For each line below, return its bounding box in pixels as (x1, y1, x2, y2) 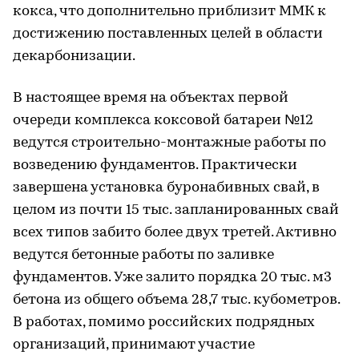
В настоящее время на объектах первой (13, 90, 288, 106)
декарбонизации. (13, 48, 135, 64)
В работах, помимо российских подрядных (13, 314, 315, 330)
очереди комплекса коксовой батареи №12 (13, 112, 313, 128)
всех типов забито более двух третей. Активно (13, 224, 337, 240)
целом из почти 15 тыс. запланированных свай (13, 202, 339, 218)
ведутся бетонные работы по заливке (13, 247, 274, 263)
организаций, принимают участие (13, 337, 255, 353)
